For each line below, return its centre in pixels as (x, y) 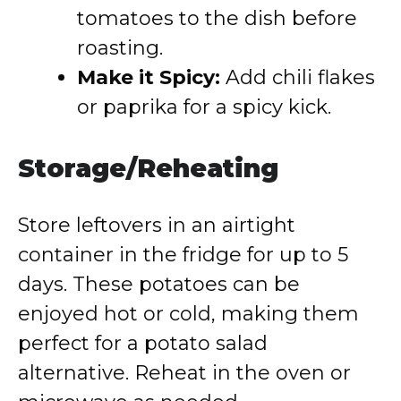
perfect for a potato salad (143, 343)
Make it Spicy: (149, 77)
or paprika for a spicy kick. (204, 107)
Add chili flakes (298, 77)
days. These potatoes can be (159, 284)
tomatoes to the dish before (217, 18)
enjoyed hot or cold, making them (188, 314)
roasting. (120, 48)
